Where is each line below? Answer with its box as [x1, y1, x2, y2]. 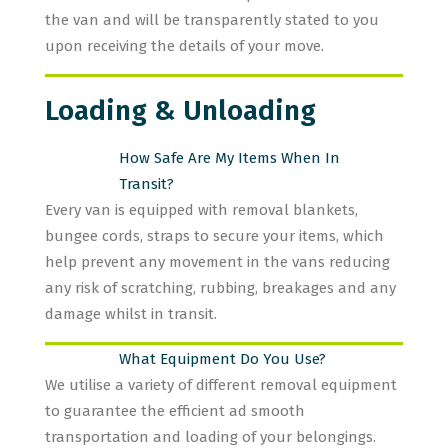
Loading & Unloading [45, 94, 316, 127]
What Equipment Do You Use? [119, 350, 326, 368]
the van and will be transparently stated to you [45, 11, 379, 29]
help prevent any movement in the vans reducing [45, 253, 390, 271]
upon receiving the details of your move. [45, 37, 324, 55]
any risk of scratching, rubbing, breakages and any [45, 279, 396, 297]
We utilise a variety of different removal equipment [45, 376, 397, 394]
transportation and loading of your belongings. [45, 428, 376, 446]
